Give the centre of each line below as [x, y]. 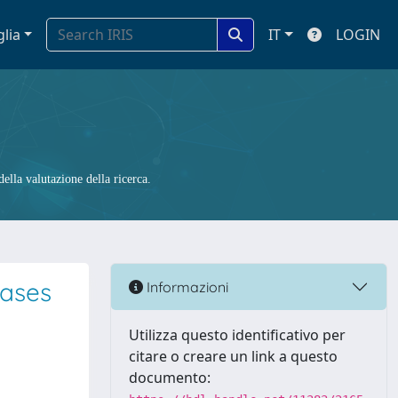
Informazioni [186, 287]
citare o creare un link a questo [233, 356]
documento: [170, 378]
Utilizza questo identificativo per [237, 335]
